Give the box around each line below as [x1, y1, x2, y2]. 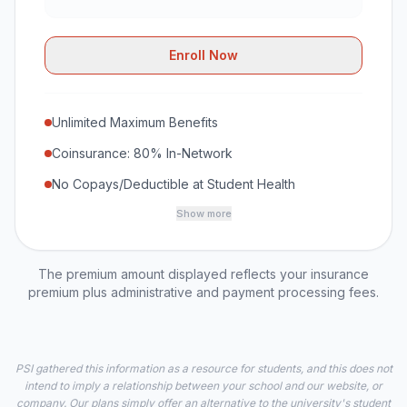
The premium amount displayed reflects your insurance [38, 266, 369, 282]
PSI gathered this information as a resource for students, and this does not [15, 362, 392, 375]
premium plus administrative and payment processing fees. [28, 284, 379, 300]
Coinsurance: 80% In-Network [52, 145, 233, 161]
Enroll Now [169, 47, 238, 63]
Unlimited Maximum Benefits [52, 114, 218, 130]
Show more [175, 207, 232, 220]
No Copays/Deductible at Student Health [52, 176, 295, 192]
